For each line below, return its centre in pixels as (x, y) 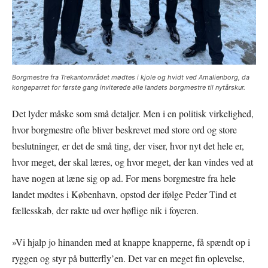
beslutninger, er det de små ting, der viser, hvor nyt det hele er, (128, 146)
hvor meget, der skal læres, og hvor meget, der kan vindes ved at (133, 162)
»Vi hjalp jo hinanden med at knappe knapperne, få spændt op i (131, 242)
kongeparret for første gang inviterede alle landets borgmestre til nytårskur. (129, 88)
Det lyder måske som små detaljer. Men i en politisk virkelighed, (133, 114)
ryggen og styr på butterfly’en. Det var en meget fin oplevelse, (128, 258)
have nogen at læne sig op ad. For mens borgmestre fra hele (124, 178)
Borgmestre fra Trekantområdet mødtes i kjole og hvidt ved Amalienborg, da (131, 77)
